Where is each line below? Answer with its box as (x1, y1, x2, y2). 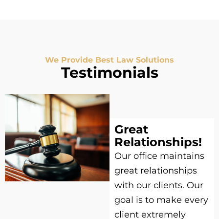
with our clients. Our (114, 180, 203, 191)
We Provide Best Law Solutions (45, 55, 174, 65)
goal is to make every (114, 195, 208, 206)
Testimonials (61, 64, 158, 82)
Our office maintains (114, 151, 204, 162)
